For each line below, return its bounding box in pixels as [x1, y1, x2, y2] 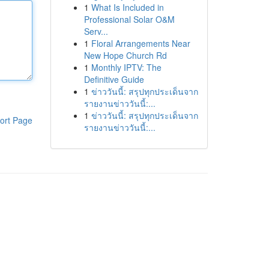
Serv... [83, 25, 108, 37]
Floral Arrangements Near [91, 37, 190, 49]
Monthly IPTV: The [91, 61, 162, 73]
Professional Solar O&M [83, 13, 175, 25]
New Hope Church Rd [83, 49, 167, 61]
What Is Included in [91, 1, 164, 13]
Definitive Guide [83, 73, 144, 85]
